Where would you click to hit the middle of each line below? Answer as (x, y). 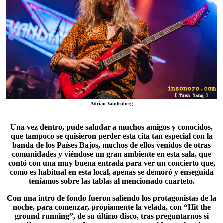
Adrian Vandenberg (111, 103)
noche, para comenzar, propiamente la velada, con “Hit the (111, 207)
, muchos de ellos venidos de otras (154, 145)
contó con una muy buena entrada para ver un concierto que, (111, 163)
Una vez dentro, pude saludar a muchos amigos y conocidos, (111, 127)
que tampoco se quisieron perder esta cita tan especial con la (111, 136)
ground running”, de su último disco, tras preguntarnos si (111, 216)
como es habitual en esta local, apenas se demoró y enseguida (111, 172)
